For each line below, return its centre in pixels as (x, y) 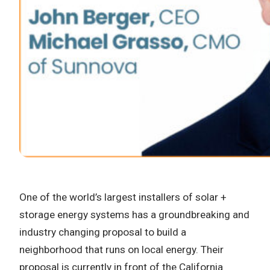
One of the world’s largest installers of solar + (123, 197)
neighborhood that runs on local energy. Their (121, 250)
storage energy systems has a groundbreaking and (134, 215)
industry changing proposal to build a (103, 232)
